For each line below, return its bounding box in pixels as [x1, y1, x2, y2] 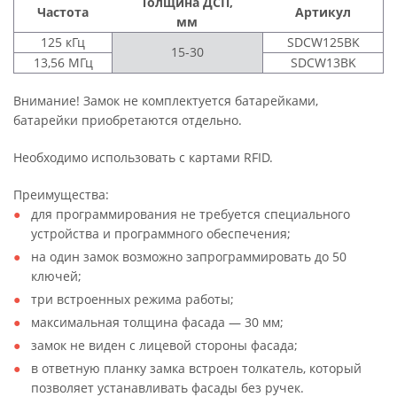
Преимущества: [13, 186, 109, 203]
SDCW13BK [290, 54, 356, 71]
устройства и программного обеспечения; [31, 225, 291, 242]
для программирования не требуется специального [31, 206, 350, 222]
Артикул [294, 4, 351, 20]
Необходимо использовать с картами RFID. [13, 149, 273, 166]
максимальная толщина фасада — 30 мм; [31, 314, 284, 331]
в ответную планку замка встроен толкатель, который [31, 360, 362, 377]
